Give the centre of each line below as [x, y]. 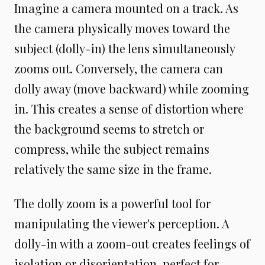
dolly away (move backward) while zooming [132, 88]
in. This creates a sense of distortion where [129, 109]
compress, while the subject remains [112, 149]
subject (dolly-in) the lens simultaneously [125, 48]
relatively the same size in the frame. [113, 169]
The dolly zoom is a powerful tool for [112, 203]
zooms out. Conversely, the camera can [119, 68]
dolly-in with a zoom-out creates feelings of [132, 243]
